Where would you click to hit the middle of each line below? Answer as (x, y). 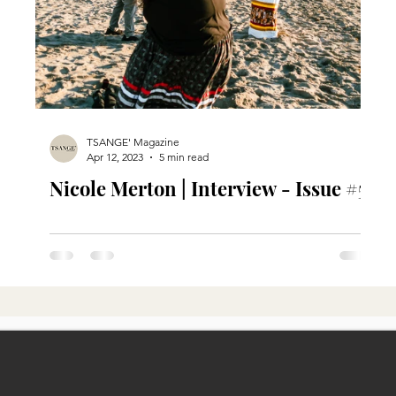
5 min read (184, 157)
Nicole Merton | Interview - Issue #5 (208, 188)
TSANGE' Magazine (133, 142)
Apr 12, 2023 (115, 157)
